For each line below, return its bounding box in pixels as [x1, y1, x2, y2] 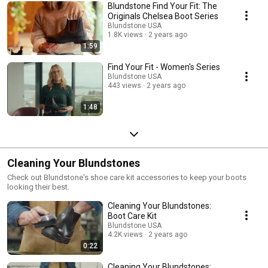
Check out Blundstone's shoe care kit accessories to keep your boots [7, 172, 246, 182]
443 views [108, 81, 141, 90]
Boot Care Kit [108, 211, 157, 221]
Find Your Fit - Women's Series [108, 62, 220, 72]
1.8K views [108, 30, 143, 39]
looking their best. [7, 182, 69, 191]
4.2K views [108, 230, 143, 239]
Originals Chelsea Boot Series [108, 11, 218, 21]
